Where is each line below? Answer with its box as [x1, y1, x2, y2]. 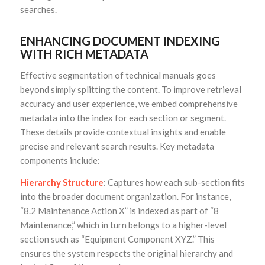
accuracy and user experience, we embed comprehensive [20, 98, 238, 109]
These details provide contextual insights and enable [20, 127, 226, 138]
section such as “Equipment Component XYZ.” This [20, 233, 215, 244]
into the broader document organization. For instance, [20, 190, 231, 202]
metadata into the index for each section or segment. [20, 112, 226, 124]
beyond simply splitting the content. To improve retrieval [20, 84, 241, 95]
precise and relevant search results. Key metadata [20, 141, 214, 152]
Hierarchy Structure [20, 176, 104, 188]
